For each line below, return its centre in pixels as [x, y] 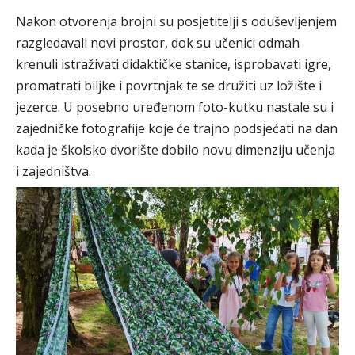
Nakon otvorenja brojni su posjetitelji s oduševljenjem [176, 22]
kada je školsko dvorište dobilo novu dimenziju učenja [176, 150]
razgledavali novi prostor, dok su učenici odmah [158, 43]
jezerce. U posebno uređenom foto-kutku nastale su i [175, 107]
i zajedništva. [53, 172]
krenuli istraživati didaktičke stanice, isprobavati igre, [174, 65]
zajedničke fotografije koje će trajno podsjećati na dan [177, 129]
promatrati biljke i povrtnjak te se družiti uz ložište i [169, 86]
